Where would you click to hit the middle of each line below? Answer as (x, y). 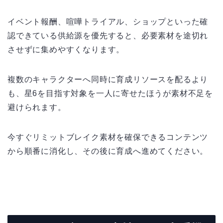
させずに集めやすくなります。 (66, 49)
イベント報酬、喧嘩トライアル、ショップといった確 (108, 21)
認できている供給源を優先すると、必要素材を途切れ (108, 35)
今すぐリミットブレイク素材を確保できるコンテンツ (108, 137)
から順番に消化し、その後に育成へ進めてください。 (108, 151)
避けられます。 (37, 107)
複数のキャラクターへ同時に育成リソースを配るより (108, 79)
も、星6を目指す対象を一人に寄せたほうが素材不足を (110, 93)
